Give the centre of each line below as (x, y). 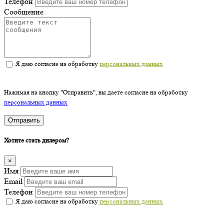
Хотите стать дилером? (36, 140)
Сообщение (24, 11)
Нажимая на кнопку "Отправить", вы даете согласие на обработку (96, 92)
